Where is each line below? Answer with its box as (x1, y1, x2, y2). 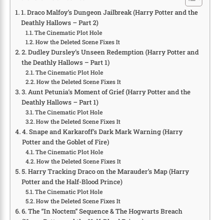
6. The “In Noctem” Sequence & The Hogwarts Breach (21, 207, 182, 216)
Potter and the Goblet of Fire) (22, 137, 109, 147)
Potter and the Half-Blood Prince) (21, 177, 122, 187)
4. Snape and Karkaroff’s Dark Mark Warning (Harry (22, 127, 183, 137)
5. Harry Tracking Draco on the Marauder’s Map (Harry (21, 167, 189, 176)
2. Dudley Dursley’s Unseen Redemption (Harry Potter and (21, 48, 199, 57)
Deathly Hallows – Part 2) (21, 18, 98, 27)
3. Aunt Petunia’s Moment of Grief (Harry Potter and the (21, 87, 191, 97)
